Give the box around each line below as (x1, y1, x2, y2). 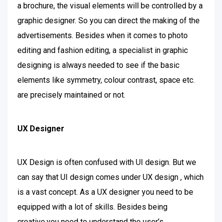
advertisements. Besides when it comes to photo (17, 31, 188, 40)
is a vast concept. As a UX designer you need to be (17, 187, 193, 197)
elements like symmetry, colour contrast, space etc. (17, 75, 195, 85)
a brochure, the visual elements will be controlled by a (17, 1, 203, 10)
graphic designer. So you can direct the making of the (17, 16, 200, 25)
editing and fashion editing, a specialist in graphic (17, 46, 188, 55)
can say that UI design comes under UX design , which (17, 172, 204, 182)
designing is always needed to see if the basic (17, 60, 179, 70)
